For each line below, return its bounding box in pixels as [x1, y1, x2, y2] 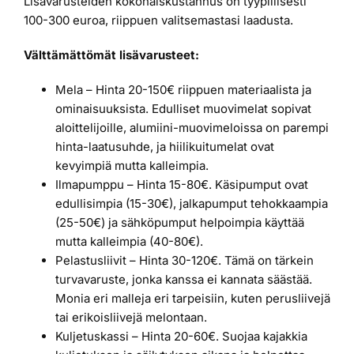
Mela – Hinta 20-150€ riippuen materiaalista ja [55, 81, 311, 97]
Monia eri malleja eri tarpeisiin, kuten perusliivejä [55, 290, 330, 306]
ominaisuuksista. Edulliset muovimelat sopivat [55, 100, 311, 116]
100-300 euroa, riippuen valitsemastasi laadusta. [24, 12, 293, 28]
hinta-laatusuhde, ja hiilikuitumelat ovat [55, 138, 274, 154]
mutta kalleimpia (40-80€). [55, 233, 203, 249]
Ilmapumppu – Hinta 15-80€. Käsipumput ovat [55, 176, 308, 192]
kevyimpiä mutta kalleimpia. [55, 157, 209, 173]
